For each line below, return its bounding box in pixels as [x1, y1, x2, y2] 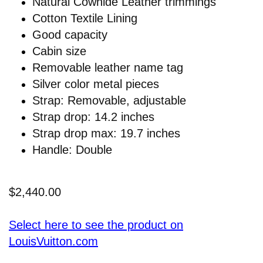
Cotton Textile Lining [32, 11, 137, 25]
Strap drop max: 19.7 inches [32, 126, 180, 140]
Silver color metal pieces [32, 77, 159, 90]
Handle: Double [32, 143, 112, 156]
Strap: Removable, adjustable [32, 93, 186, 107]
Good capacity [32, 28, 107, 41]
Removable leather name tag [32, 60, 183, 74]
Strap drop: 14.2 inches [32, 110, 154, 123]
